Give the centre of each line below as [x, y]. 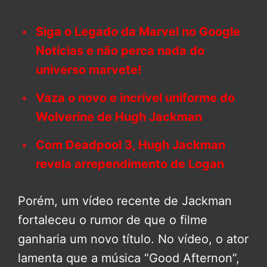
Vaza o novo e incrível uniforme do [135, 97]
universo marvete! [89, 69]
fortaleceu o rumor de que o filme [113, 220]
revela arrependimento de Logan [130, 164]
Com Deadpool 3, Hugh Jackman [131, 145]
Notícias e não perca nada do [120, 50]
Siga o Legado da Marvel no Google [138, 31]
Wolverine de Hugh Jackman [119, 117]
